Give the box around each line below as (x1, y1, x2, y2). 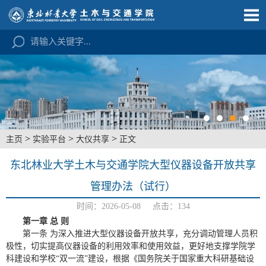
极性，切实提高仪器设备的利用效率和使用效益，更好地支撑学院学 (6, 242, 255, 251)
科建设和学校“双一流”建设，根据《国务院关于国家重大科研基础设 (6, 254, 254, 263)
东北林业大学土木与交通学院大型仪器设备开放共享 (10, 159, 256, 171)
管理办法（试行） (90, 180, 176, 192)
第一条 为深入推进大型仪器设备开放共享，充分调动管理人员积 (23, 229, 258, 238)
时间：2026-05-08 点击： (76, 202, 178, 211)
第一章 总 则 (23, 217, 69, 226)
